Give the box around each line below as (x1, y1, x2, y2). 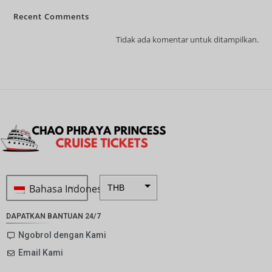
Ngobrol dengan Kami (18, 230, 106, 240)
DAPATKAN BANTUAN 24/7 (6, 212, 101, 221)
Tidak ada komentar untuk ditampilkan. (115, 34, 259, 46)
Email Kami (18, 248, 63, 258)
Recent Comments (13, 11, 90, 22)
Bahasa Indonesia (26, 182, 110, 195)
